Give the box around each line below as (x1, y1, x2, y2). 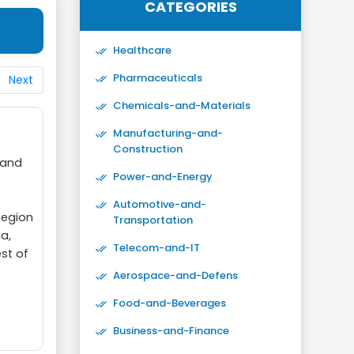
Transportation (113, 213, 193, 228)
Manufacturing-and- (113, 126, 223, 141)
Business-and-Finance (113, 323, 229, 338)
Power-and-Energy (113, 169, 213, 184)
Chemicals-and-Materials (113, 98, 250, 113)
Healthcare (113, 43, 171, 58)
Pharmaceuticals (113, 70, 202, 85)
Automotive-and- (113, 197, 206, 212)
